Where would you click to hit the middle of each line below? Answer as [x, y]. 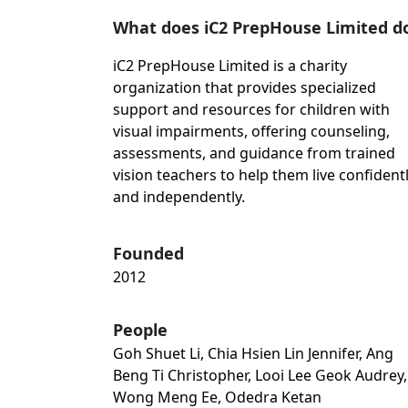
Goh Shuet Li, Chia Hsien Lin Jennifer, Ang [253, 354]
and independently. [179, 197]
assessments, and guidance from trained [254, 153]
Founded [148, 254]
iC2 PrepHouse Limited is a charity [230, 66]
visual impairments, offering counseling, [251, 132]
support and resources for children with [251, 110]
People [140, 330]
